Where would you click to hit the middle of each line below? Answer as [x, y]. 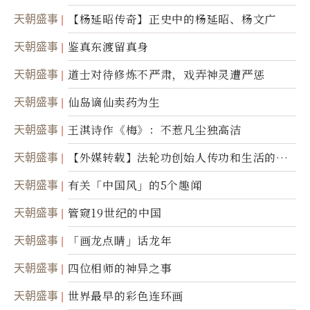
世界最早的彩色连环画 [126, 296]
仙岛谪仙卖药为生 [114, 102]
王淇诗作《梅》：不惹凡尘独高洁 [155, 130]
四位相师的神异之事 [120, 268]
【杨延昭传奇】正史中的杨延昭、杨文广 [172, 19]
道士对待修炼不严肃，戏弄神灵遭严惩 [166, 75]
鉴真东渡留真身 [109, 47]
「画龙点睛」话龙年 [120, 241]
